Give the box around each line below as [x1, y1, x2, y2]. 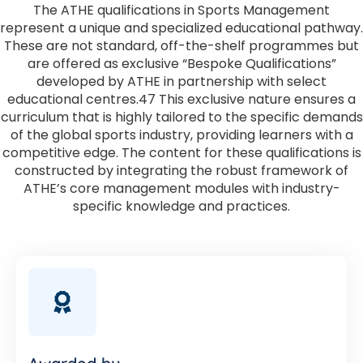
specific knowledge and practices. [73, 197, 290, 216]
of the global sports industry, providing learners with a [10, 126, 353, 144]
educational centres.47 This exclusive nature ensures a [7, 90, 356, 109]
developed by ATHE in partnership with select [36, 72, 327, 91]
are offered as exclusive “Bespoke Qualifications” [27, 54, 336, 73]
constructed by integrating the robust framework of [15, 161, 348, 180]
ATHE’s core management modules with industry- [23, 179, 340, 198]
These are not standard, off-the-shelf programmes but [4, 36, 359, 55]
